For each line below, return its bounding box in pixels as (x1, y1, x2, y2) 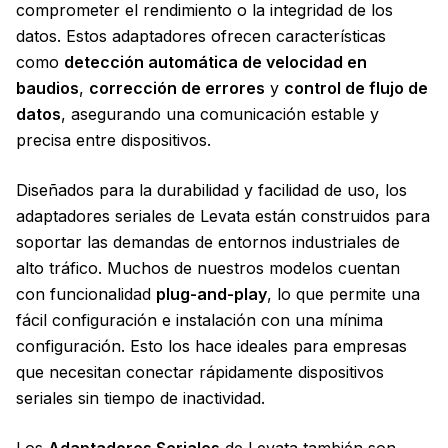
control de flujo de (284, 78, 428, 98)
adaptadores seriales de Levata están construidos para (16, 206, 430, 226)
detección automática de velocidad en (64, 52, 367, 72)
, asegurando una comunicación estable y (61, 104, 379, 124)
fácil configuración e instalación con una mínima (16, 310, 383, 330)
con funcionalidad (16, 284, 156, 304)
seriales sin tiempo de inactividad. (16, 388, 265, 408)
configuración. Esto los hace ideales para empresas (16, 336, 407, 356)
